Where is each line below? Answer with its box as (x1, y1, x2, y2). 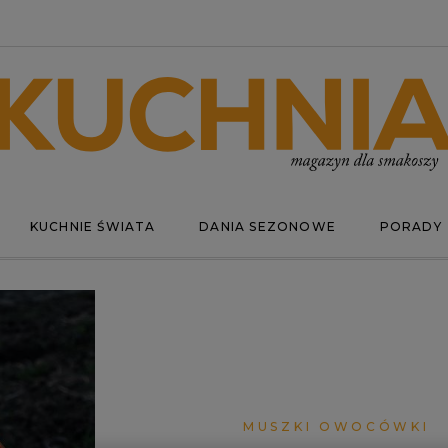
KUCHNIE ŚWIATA (29, 219, 156, 234)
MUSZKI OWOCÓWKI (243, 418, 430, 434)
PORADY (379, 219, 442, 234)
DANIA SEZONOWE (199, 219, 336, 234)
